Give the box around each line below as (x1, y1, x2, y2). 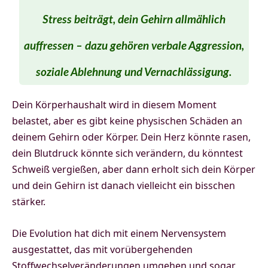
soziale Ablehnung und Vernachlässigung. (36, 67, 232, 79)
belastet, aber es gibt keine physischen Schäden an (12, 114, 242, 128)
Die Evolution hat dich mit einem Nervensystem (12, 227, 226, 240)
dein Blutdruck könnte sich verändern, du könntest (12, 147, 243, 160)
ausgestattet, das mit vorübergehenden (12, 243, 193, 257)
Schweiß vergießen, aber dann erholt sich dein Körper (12, 163, 255, 176)
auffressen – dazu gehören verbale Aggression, (24, 41, 244, 53)
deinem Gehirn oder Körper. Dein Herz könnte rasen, (12, 130, 251, 144)
